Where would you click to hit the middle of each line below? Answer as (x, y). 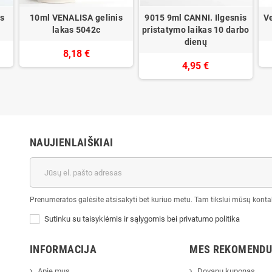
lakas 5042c (76, 30)
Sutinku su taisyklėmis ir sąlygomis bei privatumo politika (142, 219)
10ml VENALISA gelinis (76, 18)
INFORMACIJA (63, 250)
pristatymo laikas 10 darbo (196, 30)
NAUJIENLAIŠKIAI (72, 143)
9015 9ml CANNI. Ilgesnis (196, 18)
